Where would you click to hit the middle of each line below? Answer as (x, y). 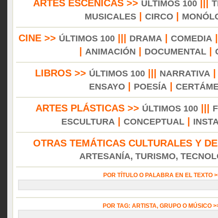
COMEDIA (191, 38)
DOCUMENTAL (175, 52)
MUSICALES (110, 17)
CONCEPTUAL (154, 122)
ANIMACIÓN (110, 52)
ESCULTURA (88, 122)
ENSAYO (107, 87)
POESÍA (150, 87)
